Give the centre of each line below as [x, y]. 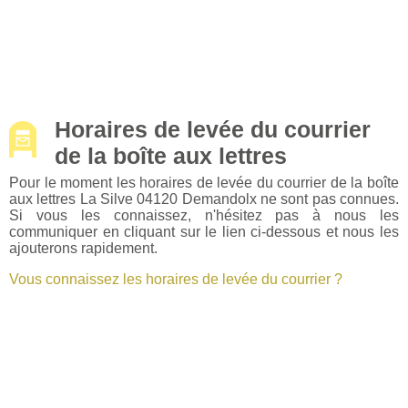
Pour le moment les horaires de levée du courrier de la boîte [204, 182]
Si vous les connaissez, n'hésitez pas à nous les [204, 215]
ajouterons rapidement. [83, 248]
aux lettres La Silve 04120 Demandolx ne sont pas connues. [204, 199]
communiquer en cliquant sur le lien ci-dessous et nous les [204, 231]
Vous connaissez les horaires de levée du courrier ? [176, 279]
